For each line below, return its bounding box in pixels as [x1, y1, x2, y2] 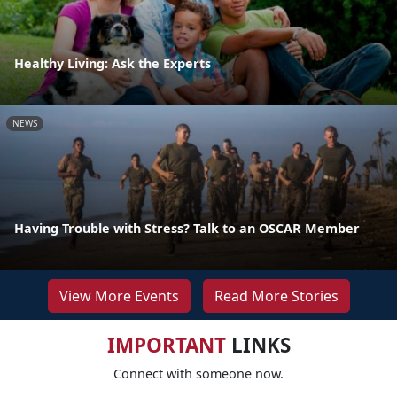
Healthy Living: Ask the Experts [14, 54, 211, 72]
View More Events [58, 285, 179, 306]
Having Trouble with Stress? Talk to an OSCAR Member [14, 219, 360, 237]
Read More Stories [214, 285, 339, 306]
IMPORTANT [106, 331, 226, 359]
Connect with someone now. [113, 364, 284, 382]
